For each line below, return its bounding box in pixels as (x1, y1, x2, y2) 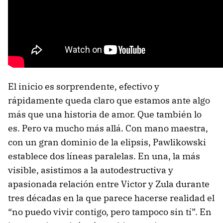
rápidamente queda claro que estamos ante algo (8, 94, 210, 106)
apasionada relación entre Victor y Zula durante (8, 178, 210, 190)
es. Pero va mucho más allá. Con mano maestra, (8, 122, 208, 134)
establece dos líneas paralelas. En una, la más (8, 150, 200, 162)
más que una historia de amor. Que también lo (8, 108, 202, 120)
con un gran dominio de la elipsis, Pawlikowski (8, 136, 206, 148)
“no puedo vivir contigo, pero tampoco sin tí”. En (8, 206, 212, 218)
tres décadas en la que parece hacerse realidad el (8, 192, 215, 204)
